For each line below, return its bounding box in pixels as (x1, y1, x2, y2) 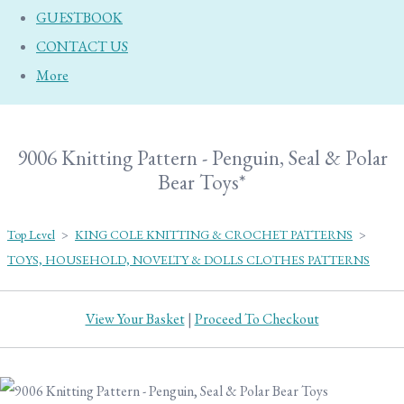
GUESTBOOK (36, 8, 123, 27)
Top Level (7, 226, 55, 243)
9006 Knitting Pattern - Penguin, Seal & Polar (16, 144, 388, 171)
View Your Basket (85, 309, 185, 328)
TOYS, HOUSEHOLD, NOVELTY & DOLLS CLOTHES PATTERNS (7, 252, 370, 268)
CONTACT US (36, 37, 128, 56)
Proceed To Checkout (194, 309, 319, 328)
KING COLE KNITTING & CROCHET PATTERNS (75, 226, 353, 243)
